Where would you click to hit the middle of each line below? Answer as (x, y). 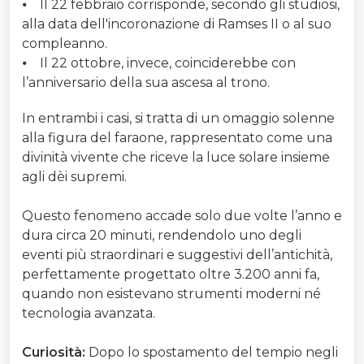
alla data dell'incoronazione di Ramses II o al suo (177, 24)
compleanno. (65, 44)
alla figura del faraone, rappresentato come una (177, 138)
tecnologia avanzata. (89, 314)
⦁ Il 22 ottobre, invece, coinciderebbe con (159, 63)
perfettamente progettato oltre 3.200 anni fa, (171, 275)
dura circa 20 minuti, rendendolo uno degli (162, 236)
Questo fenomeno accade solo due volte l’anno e (182, 216)
